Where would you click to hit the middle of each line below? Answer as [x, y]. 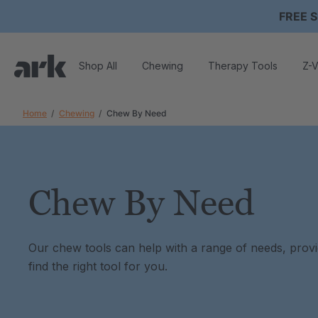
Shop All [98, 65]
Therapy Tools [243, 65]
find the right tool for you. [98, 266]
